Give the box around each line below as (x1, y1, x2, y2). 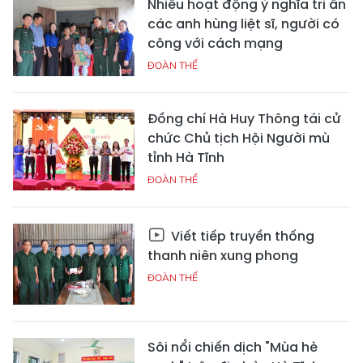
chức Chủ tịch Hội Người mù (147, 129, 330, 148)
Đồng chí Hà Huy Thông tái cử (147, 109, 341, 129)
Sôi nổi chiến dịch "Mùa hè (147, 338, 318, 357)
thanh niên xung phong (147, 246, 298, 266)
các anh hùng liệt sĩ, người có (147, 15, 340, 34)
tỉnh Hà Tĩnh (147, 148, 224, 168)
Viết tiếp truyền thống (168, 227, 314, 246)
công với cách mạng (147, 34, 283, 53)
